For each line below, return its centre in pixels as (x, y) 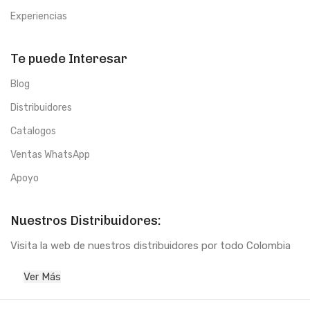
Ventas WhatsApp (50, 155)
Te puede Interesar (69, 59)
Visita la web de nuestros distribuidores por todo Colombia (151, 246)
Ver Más (42, 277)
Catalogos (33, 131)
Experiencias (39, 17)
